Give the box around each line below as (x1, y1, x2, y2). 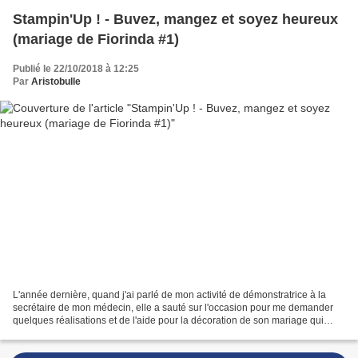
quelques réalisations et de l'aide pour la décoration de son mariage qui (13, 315, 324, 327)
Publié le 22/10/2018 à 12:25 (13, 62, 139, 74)
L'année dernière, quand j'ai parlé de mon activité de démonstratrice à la (13, 289, 326, 301)
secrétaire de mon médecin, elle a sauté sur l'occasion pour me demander (13, 302, 333, 314)
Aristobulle (31, 75, 81, 87)
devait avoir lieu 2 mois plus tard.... (13, 328, 162, 340)
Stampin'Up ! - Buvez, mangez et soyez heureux (13, 10, 338, 27)
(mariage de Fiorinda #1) (13, 30, 179, 47)
